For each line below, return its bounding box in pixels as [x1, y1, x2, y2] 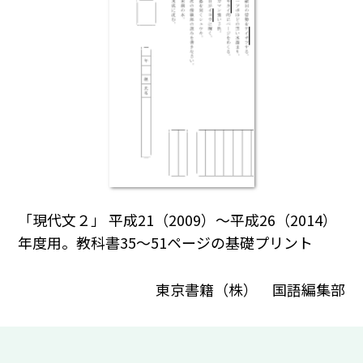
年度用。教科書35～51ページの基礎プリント [18, 232, 314, 254]
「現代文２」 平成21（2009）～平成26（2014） [18, 209, 338, 231]
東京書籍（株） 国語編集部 [155, 278, 345, 300]
